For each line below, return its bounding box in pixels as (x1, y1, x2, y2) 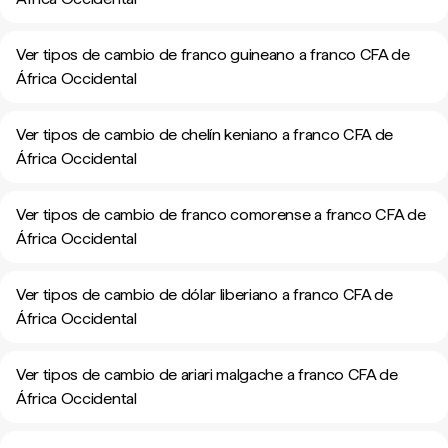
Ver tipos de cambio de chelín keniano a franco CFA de (16, 125, 394, 144)
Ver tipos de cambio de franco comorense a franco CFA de (16, 205, 426, 224)
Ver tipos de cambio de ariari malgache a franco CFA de (16, 365, 398, 384)
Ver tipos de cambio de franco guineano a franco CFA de (16, 45, 410, 64)
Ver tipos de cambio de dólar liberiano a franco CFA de (16, 285, 393, 304)
